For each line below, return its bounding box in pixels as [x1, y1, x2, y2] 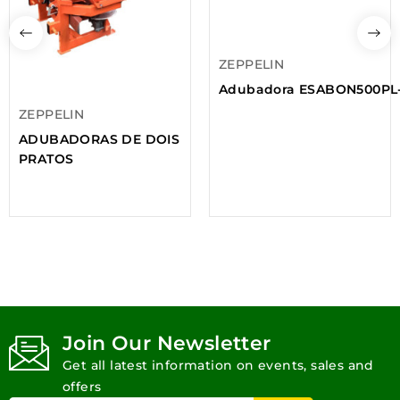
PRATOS [19, 150, 74, 167]
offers [62, 378, 102, 395]
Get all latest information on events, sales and [62, 356, 374, 373]
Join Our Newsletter [62, 330, 271, 355]
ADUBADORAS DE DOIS [19, 130, 180, 147]
